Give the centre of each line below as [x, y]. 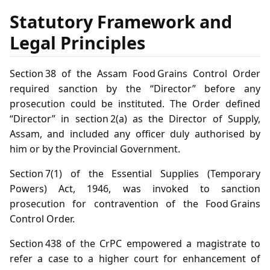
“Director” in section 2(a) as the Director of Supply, [135, 119]
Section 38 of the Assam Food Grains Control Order [135, 74]
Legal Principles [77, 43]
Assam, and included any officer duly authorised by [135, 134]
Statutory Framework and [121, 22]
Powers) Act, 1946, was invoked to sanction [135, 189]
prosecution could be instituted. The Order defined [135, 104]
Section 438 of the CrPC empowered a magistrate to [135, 244]
